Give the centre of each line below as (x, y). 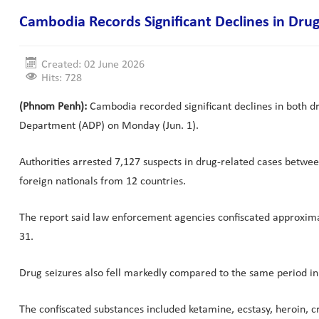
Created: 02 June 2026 (93, 65)
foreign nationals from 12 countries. (103, 182)
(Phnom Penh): (53, 107)
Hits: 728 (62, 78)
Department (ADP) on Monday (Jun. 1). (109, 126)
